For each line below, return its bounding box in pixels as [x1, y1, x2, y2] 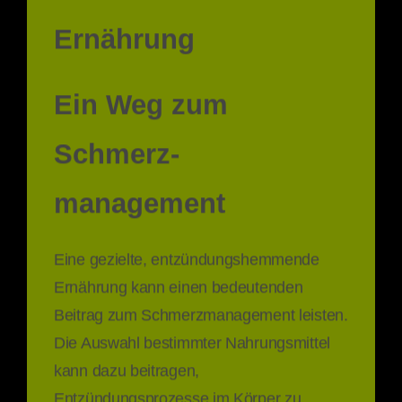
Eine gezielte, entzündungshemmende [54, 246, 319, 266]
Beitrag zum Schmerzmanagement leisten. [54, 301, 348, 321]
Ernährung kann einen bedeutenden [54, 274, 303, 293]
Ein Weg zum [54, 86, 228, 118]
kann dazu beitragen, [54, 357, 199, 377]
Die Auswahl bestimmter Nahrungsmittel [54, 329, 330, 349]
